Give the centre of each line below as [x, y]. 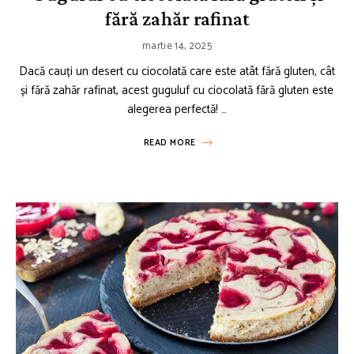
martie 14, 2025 [177, 46]
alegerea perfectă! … [177, 109]
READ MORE [169, 143]
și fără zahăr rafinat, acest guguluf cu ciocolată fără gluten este [177, 90]
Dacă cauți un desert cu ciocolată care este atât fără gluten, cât [177, 71]
